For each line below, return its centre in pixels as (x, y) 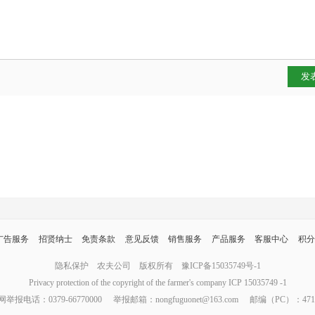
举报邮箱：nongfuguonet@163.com (175, 300)
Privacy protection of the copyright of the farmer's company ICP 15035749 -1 (157, 283)
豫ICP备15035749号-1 (221, 266)
